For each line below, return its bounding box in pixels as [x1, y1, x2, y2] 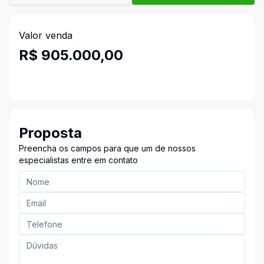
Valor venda [19, 29, 72, 41]
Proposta [19, 124, 82, 141]
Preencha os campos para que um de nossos [19, 143, 196, 153]
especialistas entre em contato [19, 155, 138, 165]
